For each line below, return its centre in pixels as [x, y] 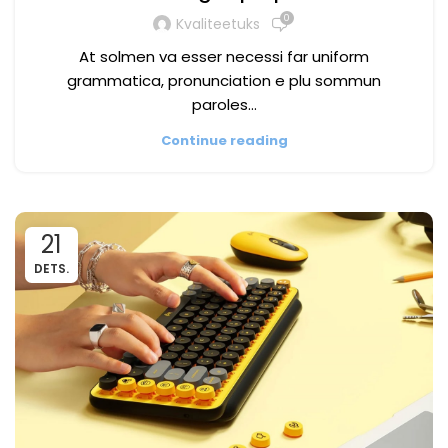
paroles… [224, 104]
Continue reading [224, 140]
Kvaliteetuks [218, 24]
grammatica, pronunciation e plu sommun [224, 80]
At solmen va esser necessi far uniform [224, 56]
